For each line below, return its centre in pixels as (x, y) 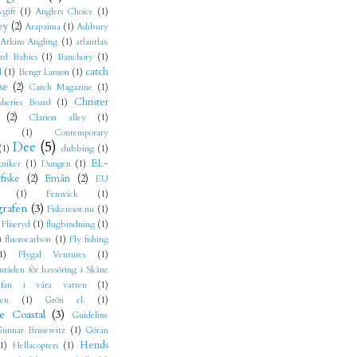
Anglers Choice (64, 12)
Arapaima (43, 27)
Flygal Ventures (52, 255)
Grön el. (65, 300)
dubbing (78, 149)
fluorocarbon (28, 240)
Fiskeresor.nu (71, 210)
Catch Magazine (61, 88)
